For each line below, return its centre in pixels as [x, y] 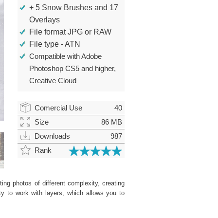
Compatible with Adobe [65, 56]
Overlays [45, 20]
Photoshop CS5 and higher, [73, 68]
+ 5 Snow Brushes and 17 [74, 8]
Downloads [52, 136]
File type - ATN [55, 44]
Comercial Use [58, 108]
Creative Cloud [53, 81]
